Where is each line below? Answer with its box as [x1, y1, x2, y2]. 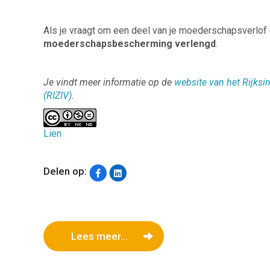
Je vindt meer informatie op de [43, 76, 174, 88]
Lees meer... [71, 230, 128, 243]
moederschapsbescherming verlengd [43, 37, 216, 49]
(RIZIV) [43, 89, 72, 101]
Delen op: [43, 165, 87, 178]
